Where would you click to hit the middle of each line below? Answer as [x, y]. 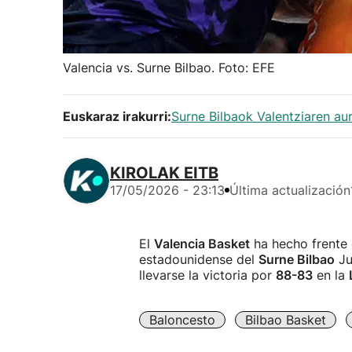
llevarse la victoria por [207, 275]
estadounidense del [199, 259]
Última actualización [290, 190]
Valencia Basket [202, 244]
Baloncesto [182, 320]
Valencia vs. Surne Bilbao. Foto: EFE [169, 68]
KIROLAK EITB [164, 173]
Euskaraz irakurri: [117, 116]
